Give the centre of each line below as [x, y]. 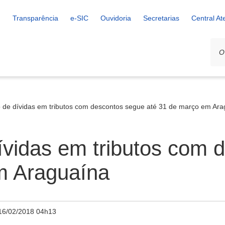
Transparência [35, 18]
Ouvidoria [116, 18]
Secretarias [161, 18]
